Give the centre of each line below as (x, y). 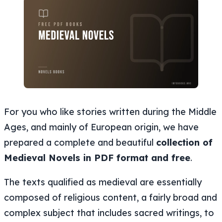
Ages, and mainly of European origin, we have (101, 127)
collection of (184, 142)
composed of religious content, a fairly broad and (111, 197)
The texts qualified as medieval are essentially (103, 182)
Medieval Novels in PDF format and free (97, 158)
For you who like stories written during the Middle (110, 111)
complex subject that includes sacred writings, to (109, 213)
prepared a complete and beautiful (80, 142)
